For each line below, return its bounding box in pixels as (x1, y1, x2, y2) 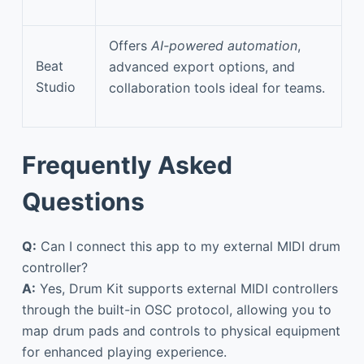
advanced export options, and (109, 58, 295, 75)
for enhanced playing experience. (21, 343, 227, 360)
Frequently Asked (21, 149, 232, 180)
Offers (109, 37, 151, 54)
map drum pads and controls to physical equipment (21, 322, 340, 339)
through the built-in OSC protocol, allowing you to (21, 301, 331, 318)
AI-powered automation (151, 37, 297, 54)
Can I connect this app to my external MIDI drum (36, 237, 340, 254)
